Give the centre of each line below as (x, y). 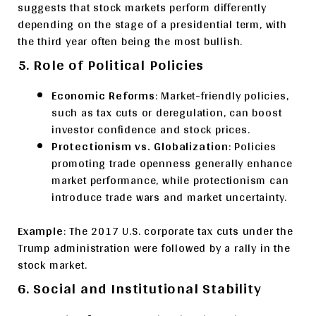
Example (41, 231)
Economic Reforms (103, 96)
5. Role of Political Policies (111, 64)
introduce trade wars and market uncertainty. (170, 197)
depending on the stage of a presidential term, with (152, 24)
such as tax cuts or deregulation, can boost (167, 113)
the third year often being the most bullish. (130, 41)
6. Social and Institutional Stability (140, 288)
